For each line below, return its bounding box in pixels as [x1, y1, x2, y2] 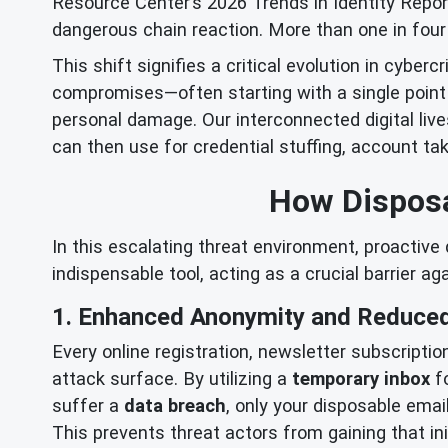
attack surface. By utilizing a [52, 368, 292, 390]
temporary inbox [292, 368, 430, 390]
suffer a [52, 395, 124, 417]
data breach [124, 395, 226, 417]
